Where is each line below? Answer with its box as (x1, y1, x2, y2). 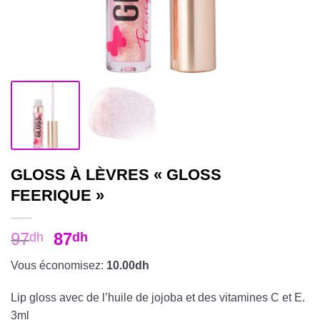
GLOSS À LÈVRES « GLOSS (11, 165, 221, 184)
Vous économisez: (11, 259, 106, 271)
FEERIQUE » (11, 186, 104, 204)
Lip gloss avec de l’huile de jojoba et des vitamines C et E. (11, 291, 305, 304)
